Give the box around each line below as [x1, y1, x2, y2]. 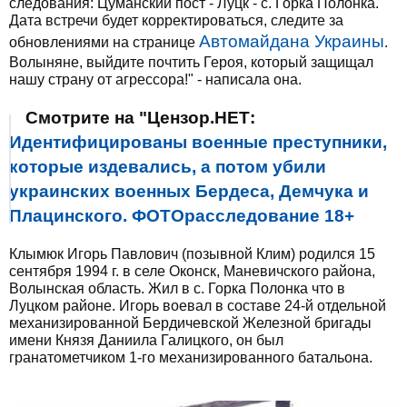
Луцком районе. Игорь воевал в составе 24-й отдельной [9, 298, 386, 313]
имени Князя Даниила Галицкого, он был [9, 333, 283, 348]
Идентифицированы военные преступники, [9, 133, 387, 152]
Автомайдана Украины [199, 32, 384, 51]
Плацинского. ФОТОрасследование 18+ [9, 206, 354, 225]
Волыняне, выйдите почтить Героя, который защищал [9, 55, 373, 70]
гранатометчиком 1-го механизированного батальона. [9, 350, 372, 365]
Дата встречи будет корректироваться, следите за [9, 13, 343, 28]
